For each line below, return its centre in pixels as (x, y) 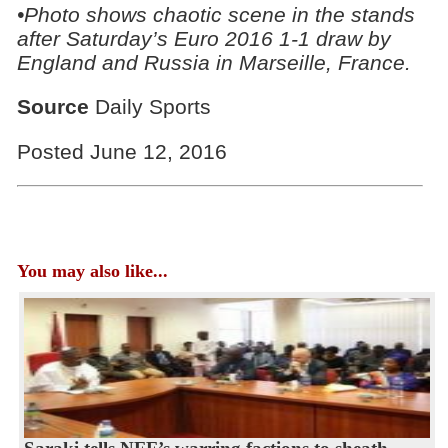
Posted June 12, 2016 (121, 152)
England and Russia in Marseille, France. (213, 62)
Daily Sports (149, 107)
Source (52, 107)
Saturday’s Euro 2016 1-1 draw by (228, 38)
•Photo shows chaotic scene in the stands (215, 14)
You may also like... (92, 270)
